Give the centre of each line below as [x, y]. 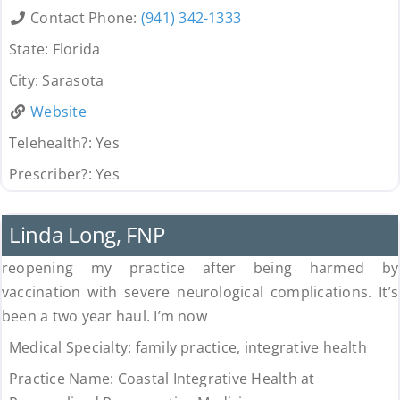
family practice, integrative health [251, 348]
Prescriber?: [52, 175]
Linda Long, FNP [87, 235]
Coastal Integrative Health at [216, 379]
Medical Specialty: [72, 348]
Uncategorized [56, 199]
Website [58, 112]
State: [30, 50]
